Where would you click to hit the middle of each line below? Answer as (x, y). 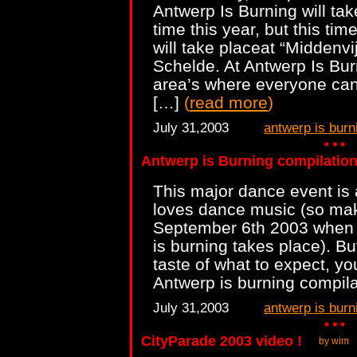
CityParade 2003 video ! (222, 341)
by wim (334, 341)
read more (229, 102)
